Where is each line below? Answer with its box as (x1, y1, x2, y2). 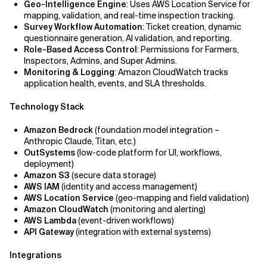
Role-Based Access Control (24, 44, 137, 55)
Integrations (10, 250, 61, 260)
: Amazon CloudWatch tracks (114, 67, 228, 77)
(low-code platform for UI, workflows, (75, 147, 222, 158)
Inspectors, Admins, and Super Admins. (24, 55, 177, 66)
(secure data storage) (70, 170, 156, 181)
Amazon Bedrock (24, 125, 93, 135)
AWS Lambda (24, 215, 76, 226)
